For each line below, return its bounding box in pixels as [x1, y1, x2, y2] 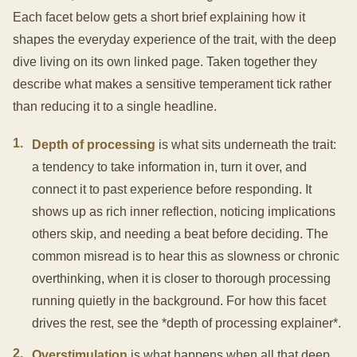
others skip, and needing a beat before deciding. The [32, 227, 328, 241]
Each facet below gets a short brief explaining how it [13, 10, 305, 25]
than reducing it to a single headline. [13, 100, 217, 114]
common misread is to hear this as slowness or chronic [32, 249, 339, 264]
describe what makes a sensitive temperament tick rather [13, 77, 331, 92]
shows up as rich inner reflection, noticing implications [32, 205, 335, 219]
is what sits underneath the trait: [155, 138, 336, 152]
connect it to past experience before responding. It [32, 182, 312, 197]
